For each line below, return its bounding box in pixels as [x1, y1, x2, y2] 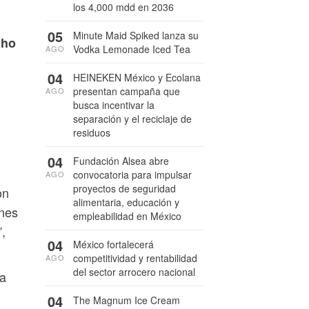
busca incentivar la [73, 98, 154, 112]
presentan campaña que [73, 84, 180, 98]
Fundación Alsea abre [73, 154, 169, 168]
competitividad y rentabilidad [73, 251, 197, 265]
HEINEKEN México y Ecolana [73, 70, 201, 84]
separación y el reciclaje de [73, 112, 192, 126]
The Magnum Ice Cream [73, 293, 180, 307]
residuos [73, 126, 110, 139]
